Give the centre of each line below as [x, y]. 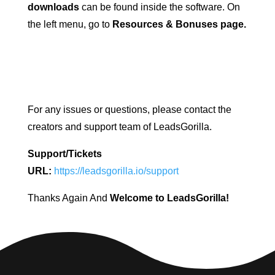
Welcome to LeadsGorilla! [169, 198]
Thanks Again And [68, 198]
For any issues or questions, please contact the [129, 109]
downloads [53, 7]
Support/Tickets [64, 153]
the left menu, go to [70, 24]
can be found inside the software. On [159, 7]
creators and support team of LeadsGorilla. [119, 126]
